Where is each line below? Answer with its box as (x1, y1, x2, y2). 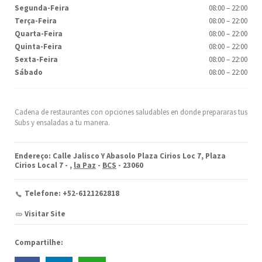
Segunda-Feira (15, 2, 69, 13)
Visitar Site (25, 208, 65, 219)
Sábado (15, 67, 43, 77)
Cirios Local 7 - (15, 160, 70, 170)
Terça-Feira (15, 15, 57, 26)
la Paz (74, 160, 96, 170)
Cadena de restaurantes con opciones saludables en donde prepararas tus (15, 106, 247, 117)
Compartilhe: (15, 237, 63, 247)
